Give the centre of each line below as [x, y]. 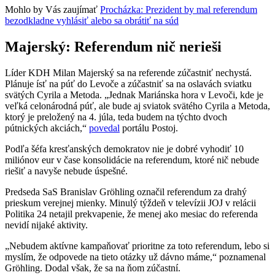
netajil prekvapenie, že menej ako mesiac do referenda [153, 214]
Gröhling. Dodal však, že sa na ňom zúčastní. [93, 268]
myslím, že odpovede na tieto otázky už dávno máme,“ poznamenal [135, 257]
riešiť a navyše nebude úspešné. [66, 171]
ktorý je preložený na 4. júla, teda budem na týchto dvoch [116, 117]
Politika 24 [26, 214]
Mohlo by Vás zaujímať [52, 10]
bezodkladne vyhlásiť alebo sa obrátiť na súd [92, 21]
